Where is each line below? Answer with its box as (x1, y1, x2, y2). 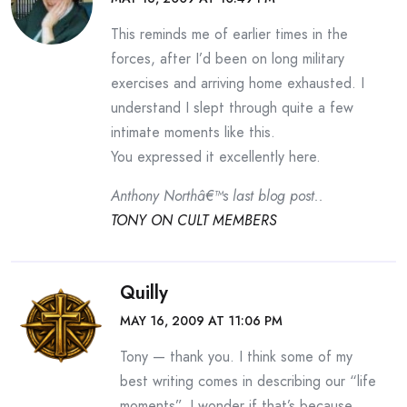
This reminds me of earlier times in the (111, 24, 348, 45)
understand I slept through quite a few (111, 97, 353, 118)
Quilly (120, 280, 168, 306)
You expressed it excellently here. (111, 146, 321, 167)
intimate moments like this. (111, 122, 275, 143)
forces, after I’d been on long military (111, 48, 344, 69)
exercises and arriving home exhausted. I (111, 73, 364, 94)
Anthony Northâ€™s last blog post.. (111, 185, 323, 206)
